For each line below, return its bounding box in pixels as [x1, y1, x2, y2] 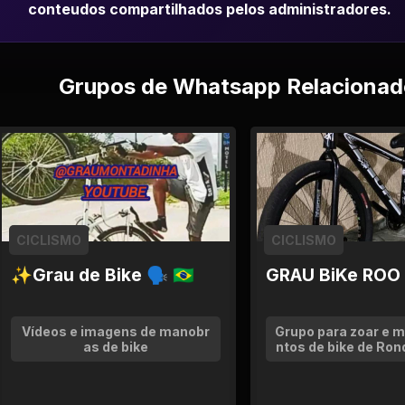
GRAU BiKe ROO [266, 264, 400, 286]
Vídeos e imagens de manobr [22, 324, 210, 339]
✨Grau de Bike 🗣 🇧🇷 [11, 264, 194, 286]
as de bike [83, 339, 148, 354]
